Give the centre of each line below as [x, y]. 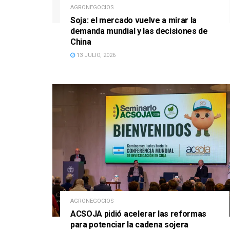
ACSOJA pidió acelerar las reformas [139, 214]
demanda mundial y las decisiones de [139, 31]
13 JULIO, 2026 [95, 55]
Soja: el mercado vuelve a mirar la [134, 21]
